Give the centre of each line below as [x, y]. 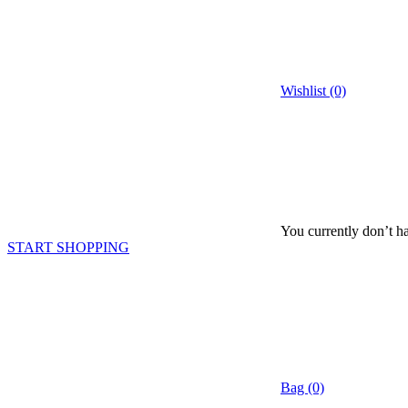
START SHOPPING [68, 247]
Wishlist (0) [313, 91]
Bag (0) [302, 388]
